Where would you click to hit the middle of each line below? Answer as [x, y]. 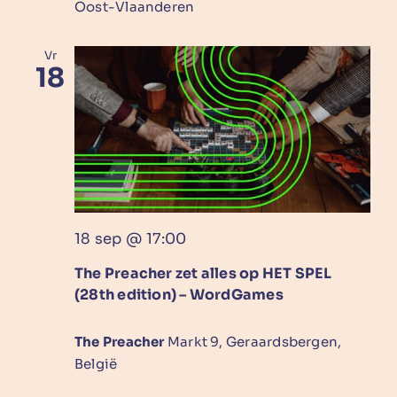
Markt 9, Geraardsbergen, [254, 341]
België [96, 363]
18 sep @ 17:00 [130, 238]
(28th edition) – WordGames [179, 294]
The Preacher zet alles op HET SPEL [203, 273]
